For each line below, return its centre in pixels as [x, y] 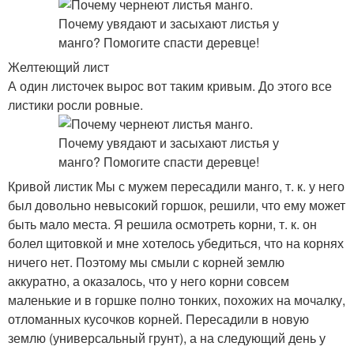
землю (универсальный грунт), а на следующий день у [167, 338]
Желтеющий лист [58, 67]
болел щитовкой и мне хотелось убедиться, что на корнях [176, 243]
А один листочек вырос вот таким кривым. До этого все [170, 86]
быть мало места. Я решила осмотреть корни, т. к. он [162, 224]
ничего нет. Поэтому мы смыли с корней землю [146, 262]
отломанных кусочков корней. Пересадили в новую [158, 319]
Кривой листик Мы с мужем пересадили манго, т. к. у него [176, 186]
